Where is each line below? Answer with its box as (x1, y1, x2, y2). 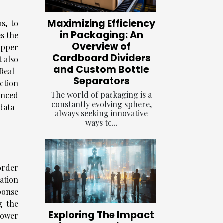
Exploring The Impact (48, 208, 154, 222)
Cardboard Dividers (52, 51, 151, 65)
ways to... (85, 117, 118, 128)
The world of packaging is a (51, 89, 152, 100)
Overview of (72, 40, 131, 54)
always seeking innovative (55, 108, 148, 119)
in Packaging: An (59, 28, 143, 42)
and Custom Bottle (53, 63, 149, 77)
